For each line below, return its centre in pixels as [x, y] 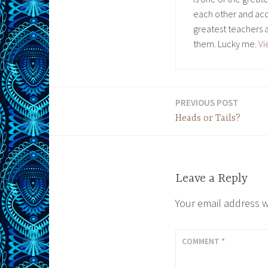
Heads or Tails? [208, 119]
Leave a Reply [211, 179]
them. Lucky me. [226, 44]
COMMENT [202, 241]
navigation [85, 136]
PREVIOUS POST [207, 103]
